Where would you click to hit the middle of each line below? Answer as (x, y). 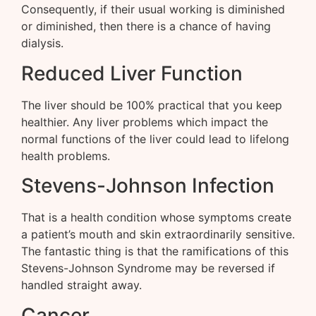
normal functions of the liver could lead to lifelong (155, 139)
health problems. (66, 156)
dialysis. (42, 43)
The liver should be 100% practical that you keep (152, 105)
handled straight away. (81, 285)
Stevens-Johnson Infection (148, 186)
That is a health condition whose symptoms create (156, 218)
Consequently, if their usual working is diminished (153, 10)
